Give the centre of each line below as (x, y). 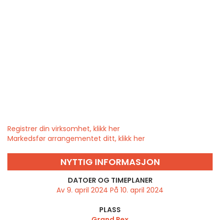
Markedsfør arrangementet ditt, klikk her (76, 139)
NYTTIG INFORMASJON (110, 162)
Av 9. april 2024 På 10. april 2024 (110, 190)
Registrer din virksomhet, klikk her (64, 129)
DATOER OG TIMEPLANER (110, 180)
